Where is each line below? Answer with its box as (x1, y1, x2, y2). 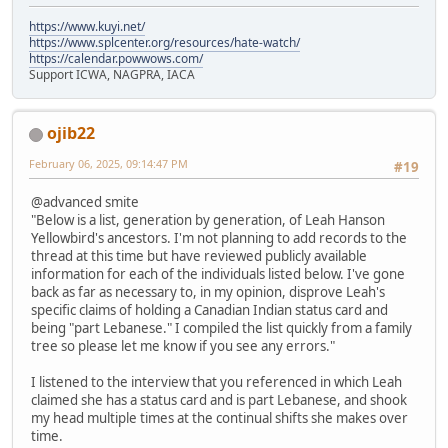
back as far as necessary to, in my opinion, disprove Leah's (31, 282, 385, 301)
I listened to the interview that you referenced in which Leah (31, 372, 402, 391)
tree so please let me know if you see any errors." (31, 336, 335, 355)
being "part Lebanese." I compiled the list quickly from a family (31, 318, 412, 337)
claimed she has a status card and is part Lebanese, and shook (31, 390, 407, 409)
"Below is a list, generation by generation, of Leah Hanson (31, 210, 385, 229)
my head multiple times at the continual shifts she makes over (31, 408, 408, 427)
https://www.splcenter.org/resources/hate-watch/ (29, 34, 300, 52)
